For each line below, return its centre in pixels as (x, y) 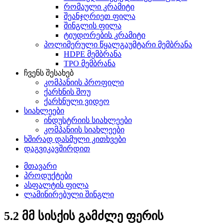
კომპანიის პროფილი (84, 82)
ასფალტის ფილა (56, 185)
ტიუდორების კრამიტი (105, 35)
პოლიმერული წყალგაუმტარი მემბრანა (118, 45)
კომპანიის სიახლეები (84, 130)
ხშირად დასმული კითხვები (75, 139)
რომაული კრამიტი (99, 7)
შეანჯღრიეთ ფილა (100, 16)
